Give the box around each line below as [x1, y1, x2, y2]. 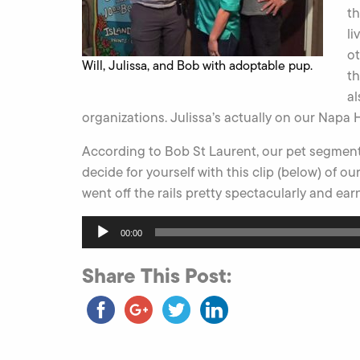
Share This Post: [82, 260, 231, 291]
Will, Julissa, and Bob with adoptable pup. [82, 56, 313, 75]
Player [81, 235, 116, 253]
